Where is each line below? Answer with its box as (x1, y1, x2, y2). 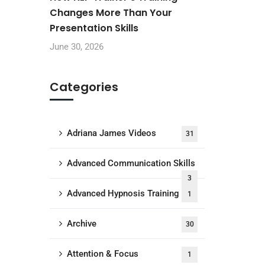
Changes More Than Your (49, 6, 172, 20)
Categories (49, 79, 118, 95)
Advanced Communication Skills (66, 158, 195, 169)
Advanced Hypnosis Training (66, 188, 179, 199)
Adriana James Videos (66, 128, 156, 138)
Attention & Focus (66, 248, 138, 259)
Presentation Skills (49, 21, 138, 35)
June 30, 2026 (49, 41, 104, 52)
